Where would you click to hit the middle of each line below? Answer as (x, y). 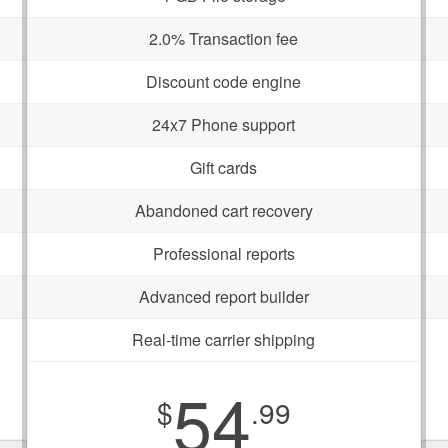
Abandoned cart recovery (223, 210)
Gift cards (224, 167)
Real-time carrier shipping (224, 339)
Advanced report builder (223, 296)
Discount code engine (224, 81)
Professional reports (223, 253)
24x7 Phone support (224, 124)
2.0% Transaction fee (224, 38)
